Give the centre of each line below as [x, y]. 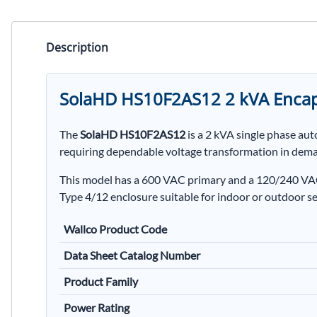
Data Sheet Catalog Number [132, 255]
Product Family [101, 281]
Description [77, 47]
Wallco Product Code [115, 229]
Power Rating [97, 307]
